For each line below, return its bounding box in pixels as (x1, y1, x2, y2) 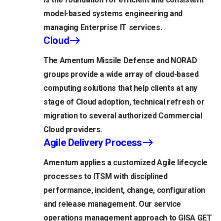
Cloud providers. (43, 125, 103, 135)
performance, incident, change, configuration (43, 185, 205, 195)
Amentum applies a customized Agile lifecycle (43, 158, 208, 168)
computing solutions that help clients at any (43, 83, 197, 93)
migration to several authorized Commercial (43, 111, 202, 121)
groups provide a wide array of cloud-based (43, 70, 199, 79)
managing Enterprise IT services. (43, 23, 162, 33)
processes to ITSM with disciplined (43, 172, 168, 182)
